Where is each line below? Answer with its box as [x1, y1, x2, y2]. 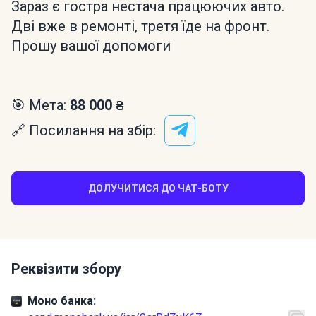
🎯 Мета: [11, 97, 70, 114]
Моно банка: [28, 294, 97, 308]
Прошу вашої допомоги [11, 37, 171, 54]
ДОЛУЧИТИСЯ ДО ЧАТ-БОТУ [87, 183, 229, 194]
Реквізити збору [11, 260, 121, 277]
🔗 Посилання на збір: [11, 122, 156, 139]
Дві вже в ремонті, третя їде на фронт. [11, 18, 269, 35]
